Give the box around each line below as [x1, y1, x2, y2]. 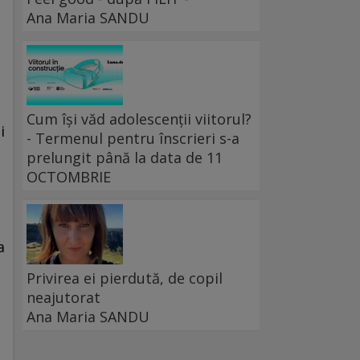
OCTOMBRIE [27, 167, 111, 187]
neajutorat [27, 288, 100, 308]
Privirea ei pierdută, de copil [27, 268, 223, 288]
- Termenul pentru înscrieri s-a [27, 129, 239, 149]
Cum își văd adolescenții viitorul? [27, 109, 252, 129]
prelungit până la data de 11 [27, 148, 223, 168]
